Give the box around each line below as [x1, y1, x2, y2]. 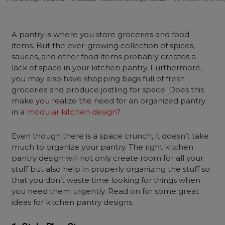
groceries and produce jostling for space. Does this [12, 85, 204, 94]
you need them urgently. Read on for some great [12, 186, 199, 196]
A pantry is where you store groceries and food [12, 30, 190, 39]
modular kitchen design [27, 107, 117, 117]
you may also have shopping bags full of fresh [12, 74, 185, 83]
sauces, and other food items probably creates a [12, 52, 196, 61]
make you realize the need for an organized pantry [12, 96, 206, 105]
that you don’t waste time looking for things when [12, 175, 201, 185]
